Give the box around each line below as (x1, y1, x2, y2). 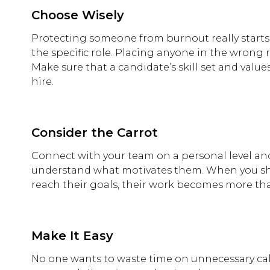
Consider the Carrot (31, 125, 158, 140)
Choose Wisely (31, 8, 124, 22)
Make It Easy (31, 228, 113, 243)
